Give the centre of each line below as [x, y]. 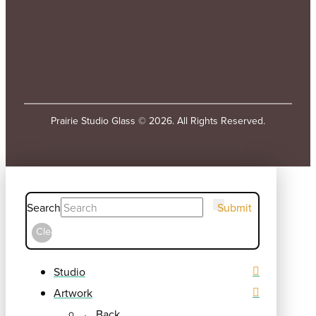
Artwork [73, 292]
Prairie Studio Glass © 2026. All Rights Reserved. [158, 121]
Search [44, 208]
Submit [235, 208]
